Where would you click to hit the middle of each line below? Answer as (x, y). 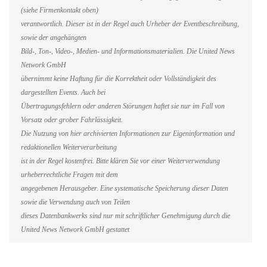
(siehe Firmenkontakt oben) (60, 11)
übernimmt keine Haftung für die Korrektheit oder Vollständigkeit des (119, 79)
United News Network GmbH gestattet (75, 230)
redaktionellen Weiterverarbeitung (69, 148)
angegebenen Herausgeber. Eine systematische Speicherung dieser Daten (125, 189)
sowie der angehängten (54, 38)
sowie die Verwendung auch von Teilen (75, 203)
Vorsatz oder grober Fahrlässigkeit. (72, 120)
